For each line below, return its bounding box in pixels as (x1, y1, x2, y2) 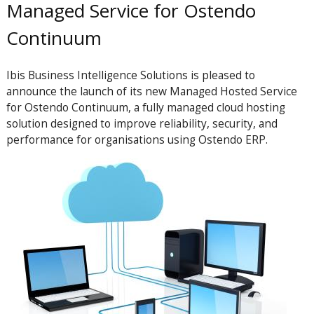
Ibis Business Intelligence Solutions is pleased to (6, 67, 255, 83)
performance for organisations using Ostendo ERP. (6, 131, 268, 147)
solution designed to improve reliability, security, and (6, 115, 278, 131)
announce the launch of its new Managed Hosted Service (6, 83, 297, 99)
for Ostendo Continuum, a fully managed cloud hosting (6, 99, 285, 115)
